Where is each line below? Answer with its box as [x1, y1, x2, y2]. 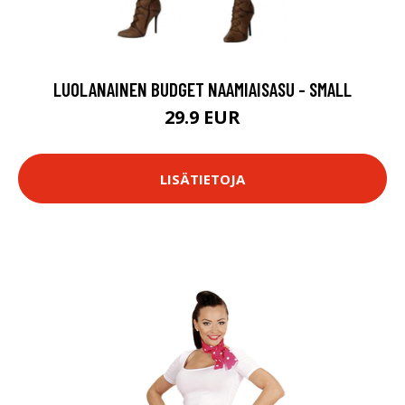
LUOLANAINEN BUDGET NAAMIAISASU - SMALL [53, 78, 352, 100]
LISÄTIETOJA [160, 169, 245, 188]
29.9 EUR [165, 105, 240, 129]
